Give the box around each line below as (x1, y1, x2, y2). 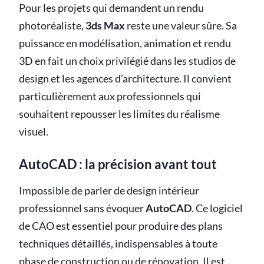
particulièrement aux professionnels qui (19, 90, 201, 103)
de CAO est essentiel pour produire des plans (19, 220, 223, 233)
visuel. (19, 126, 48, 138)
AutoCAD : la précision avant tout (19, 156, 217, 173)
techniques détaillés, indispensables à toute (19, 237, 217, 250)
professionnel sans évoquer (19, 202, 146, 215)
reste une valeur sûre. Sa (125, 19, 237, 32)
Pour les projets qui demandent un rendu (19, 2, 204, 15)
